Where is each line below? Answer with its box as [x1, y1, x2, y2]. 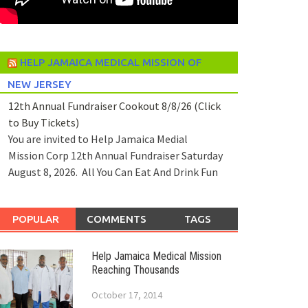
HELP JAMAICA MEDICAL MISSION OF [19, 56, 201, 68]
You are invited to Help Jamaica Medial [8, 132, 188, 146]
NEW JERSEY [7, 78, 71, 90]
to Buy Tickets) [8, 115, 79, 130]
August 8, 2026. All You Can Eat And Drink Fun [8, 165, 218, 179]
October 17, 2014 [91, 289, 162, 302]
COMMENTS [86, 213, 146, 225]
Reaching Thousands [91, 263, 179, 277]
